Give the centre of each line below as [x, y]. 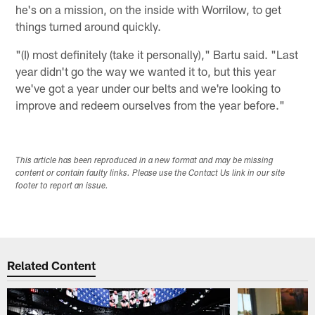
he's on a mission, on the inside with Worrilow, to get [149, 9]
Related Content [52, 265]
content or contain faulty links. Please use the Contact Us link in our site [150, 173]
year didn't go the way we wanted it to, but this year [146, 71]
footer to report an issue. [62, 186]
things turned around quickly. [89, 26]
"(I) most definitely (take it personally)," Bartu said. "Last [157, 54]
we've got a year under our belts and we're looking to [148, 88]
